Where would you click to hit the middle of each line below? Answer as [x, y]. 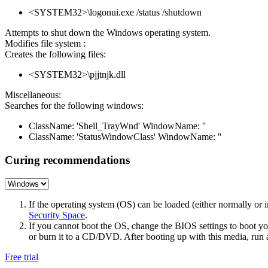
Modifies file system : [45, 44]
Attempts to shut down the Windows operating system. [108, 33]
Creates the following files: [55, 54]
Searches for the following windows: [74, 106]
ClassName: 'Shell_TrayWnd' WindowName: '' [117, 126]
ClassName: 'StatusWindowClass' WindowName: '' [125, 137]
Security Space [57, 215]
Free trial [22, 257]
